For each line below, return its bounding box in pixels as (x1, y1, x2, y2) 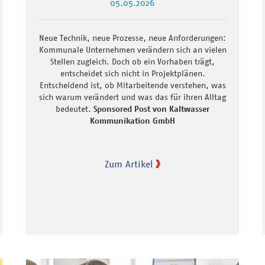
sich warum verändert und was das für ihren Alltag (39, 91, 226, 102)
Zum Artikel (105, 157, 153, 170)
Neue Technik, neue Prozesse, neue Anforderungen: (39, 32, 226, 43)
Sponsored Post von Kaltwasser (93, 103, 209, 114)
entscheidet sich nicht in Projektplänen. (60, 67, 205, 79)
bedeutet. (56, 103, 93, 114)
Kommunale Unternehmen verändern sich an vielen (38, 44, 227, 55)
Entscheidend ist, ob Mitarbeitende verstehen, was (39, 79, 226, 91)
